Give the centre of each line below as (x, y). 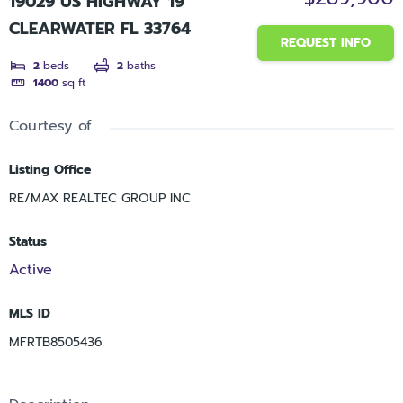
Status (28, 241)
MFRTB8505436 (56, 342)
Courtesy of (51, 125)
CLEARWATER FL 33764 (100, 29)
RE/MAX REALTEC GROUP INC (100, 198)
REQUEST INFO (326, 43)
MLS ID (30, 313)
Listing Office (50, 169)
